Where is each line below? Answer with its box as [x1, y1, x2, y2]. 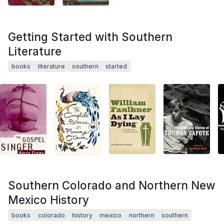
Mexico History [8, 193, 89, 207]
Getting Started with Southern [8, 29, 172, 43]
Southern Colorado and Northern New [8, 178, 215, 192]
